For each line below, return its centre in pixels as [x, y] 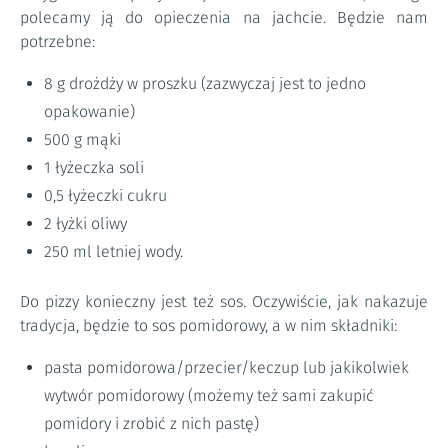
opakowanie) [89, 111]
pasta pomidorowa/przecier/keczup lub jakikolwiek [226, 367]
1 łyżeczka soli [94, 167]
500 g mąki [82, 139]
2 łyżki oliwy [85, 223]
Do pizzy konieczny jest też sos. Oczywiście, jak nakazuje [224, 301]
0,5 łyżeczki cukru [105, 195]
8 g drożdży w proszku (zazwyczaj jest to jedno [205, 83]
